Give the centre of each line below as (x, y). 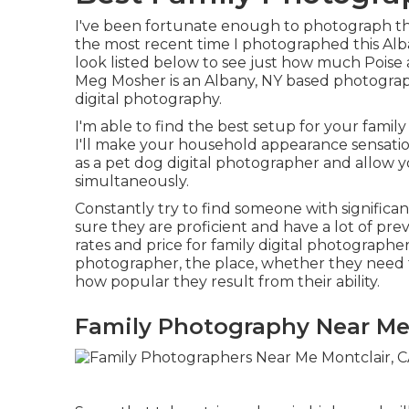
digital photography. (148, 99)
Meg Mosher (122, 81)
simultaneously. (132, 181)
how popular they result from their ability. (227, 282)
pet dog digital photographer (212, 163)
